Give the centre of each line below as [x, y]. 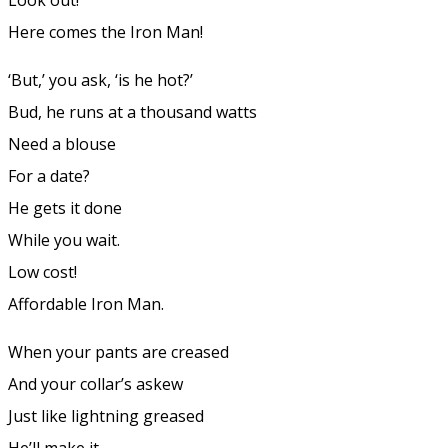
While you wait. [64, 239]
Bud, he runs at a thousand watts [132, 111]
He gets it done [65, 207]
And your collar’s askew [95, 383]
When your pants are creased [118, 351]
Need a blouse [62, 143]
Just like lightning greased [106, 415]
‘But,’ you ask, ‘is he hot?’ [100, 79]
